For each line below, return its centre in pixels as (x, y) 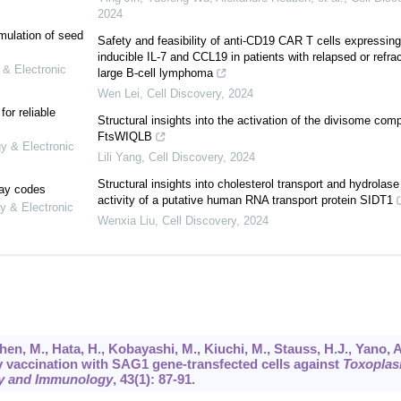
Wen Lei (118, 94)
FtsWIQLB (124, 137)
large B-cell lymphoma (155, 73)
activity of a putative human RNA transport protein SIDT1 (245, 200)
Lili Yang (119, 158)
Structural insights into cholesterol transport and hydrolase (248, 184)
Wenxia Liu (126, 221)
